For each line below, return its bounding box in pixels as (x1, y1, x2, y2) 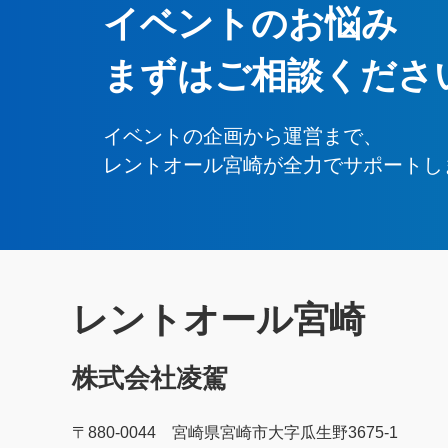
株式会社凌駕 (72, 363, 228, 393)
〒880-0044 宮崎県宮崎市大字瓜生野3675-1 (72, 424, 398, 441)
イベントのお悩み (103, 3, 398, 44)
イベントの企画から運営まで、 (103, 125, 383, 147)
